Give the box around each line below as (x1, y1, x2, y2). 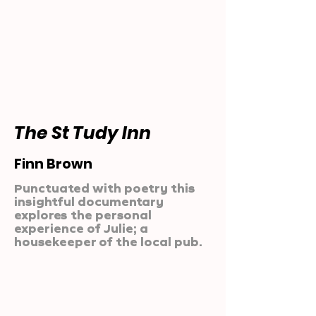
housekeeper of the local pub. (14, 235, 202, 248)
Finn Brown (14, 154, 92, 174)
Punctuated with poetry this (14, 181, 195, 195)
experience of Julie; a (14, 221, 148, 235)
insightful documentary (14, 195, 164, 208)
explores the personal (14, 208, 152, 221)
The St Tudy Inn (14, 121, 151, 145)
